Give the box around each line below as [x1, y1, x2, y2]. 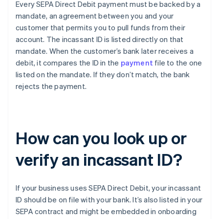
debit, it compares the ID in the [16, 58, 121, 68]
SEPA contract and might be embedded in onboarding [16, 206, 197, 217]
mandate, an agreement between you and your [16, 11, 174, 21]
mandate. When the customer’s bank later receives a [16, 46, 194, 56]
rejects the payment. [16, 81, 87, 91]
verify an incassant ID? [16, 149, 182, 170]
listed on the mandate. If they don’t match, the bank [16, 69, 190, 80]
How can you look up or [16, 127, 187, 149]
